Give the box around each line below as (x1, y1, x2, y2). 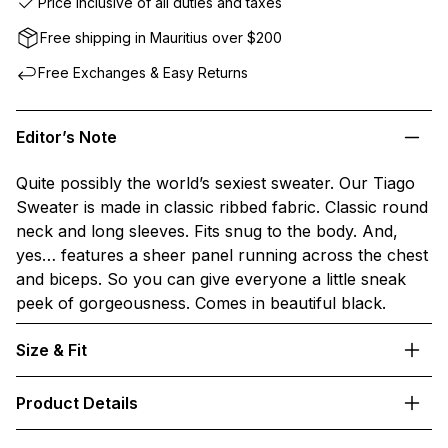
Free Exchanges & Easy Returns (37, 64, 248, 82)
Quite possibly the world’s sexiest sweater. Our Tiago (15, 173, 415, 194)
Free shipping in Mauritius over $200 (39, 29, 282, 47)
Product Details (15, 393, 138, 414)
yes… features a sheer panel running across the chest (15, 245, 428, 266)
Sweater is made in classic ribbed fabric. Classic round (15, 197, 428, 218)
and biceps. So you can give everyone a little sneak (15, 269, 406, 290)
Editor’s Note (15, 127, 117, 148)
